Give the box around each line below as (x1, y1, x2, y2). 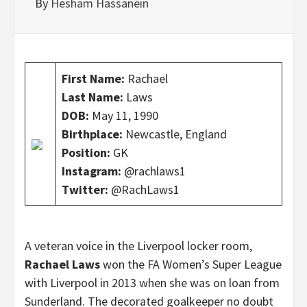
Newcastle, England (123, 126, 227, 142)
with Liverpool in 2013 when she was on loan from (25, 275, 280, 291)
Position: (62, 145, 110, 160)
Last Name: (62, 89, 123, 105)
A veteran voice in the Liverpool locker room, (25, 238, 252, 254)
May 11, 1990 (89, 108, 158, 123)
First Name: (62, 71, 125, 86)
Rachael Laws (25, 256, 100, 272)
